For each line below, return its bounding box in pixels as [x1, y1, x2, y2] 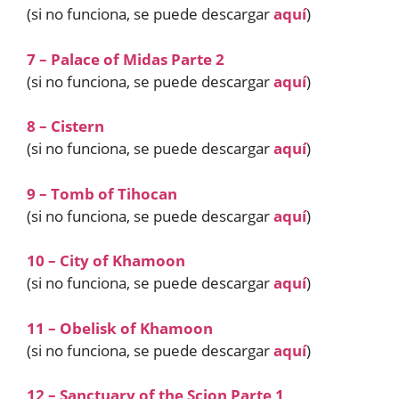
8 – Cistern [27, 116, 104, 136]
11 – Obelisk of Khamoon [27, 317, 213, 338]
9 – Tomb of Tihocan [27, 183, 177, 204]
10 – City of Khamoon [27, 250, 185, 271]
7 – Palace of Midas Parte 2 [27, 48, 224, 69]
